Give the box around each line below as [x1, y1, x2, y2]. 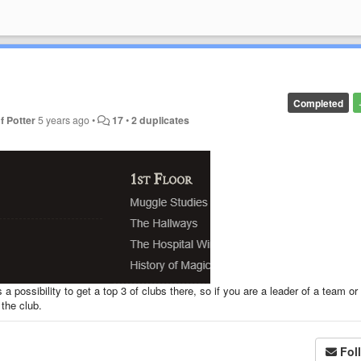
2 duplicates [131, 112, 190, 127]
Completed [293, 95, 343, 110]
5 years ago [38, 112, 90, 127]
